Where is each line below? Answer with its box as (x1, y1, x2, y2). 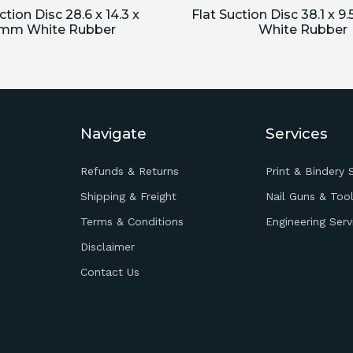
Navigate (80, 124, 147, 143)
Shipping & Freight (80, 190, 177, 203)
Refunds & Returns (80, 165, 180, 177)
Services (265, 124, 328, 143)
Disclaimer (80, 240, 136, 253)
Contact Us (80, 266, 140, 278)
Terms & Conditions (80, 215, 184, 228)
